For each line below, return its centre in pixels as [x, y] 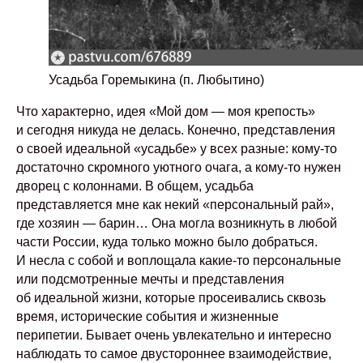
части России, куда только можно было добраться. [167, 242]
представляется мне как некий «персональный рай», [175, 205]
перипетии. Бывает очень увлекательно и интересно [174, 335]
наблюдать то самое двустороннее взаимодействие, [174, 354]
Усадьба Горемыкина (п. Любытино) [156, 80]
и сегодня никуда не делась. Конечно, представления [176, 130]
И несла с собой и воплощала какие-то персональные [179, 261]
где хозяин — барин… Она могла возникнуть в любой [177, 223]
